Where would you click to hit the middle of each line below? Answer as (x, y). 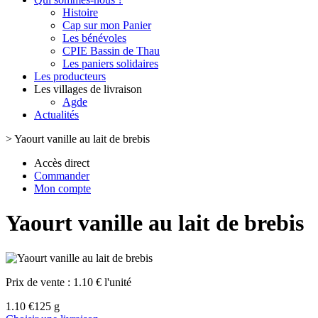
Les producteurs (70, 76)
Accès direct (62, 163)
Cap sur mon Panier (107, 25)
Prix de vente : (39, 282)
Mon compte (62, 188)
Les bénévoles (94, 38)
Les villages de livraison (88, 89)
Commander (62, 176)
